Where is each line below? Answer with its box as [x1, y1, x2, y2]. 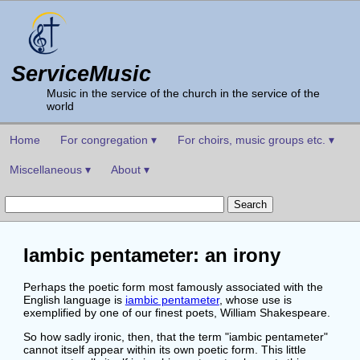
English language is [22, 292, 125, 306]
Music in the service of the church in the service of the [46, 87, 320, 100]
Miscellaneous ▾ [9, 162, 91, 176]
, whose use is [219, 292, 292, 306]
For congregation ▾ [60, 133, 157, 147]
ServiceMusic [11, 61, 152, 87]
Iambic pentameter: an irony [22, 244, 280, 267]
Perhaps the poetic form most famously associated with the [22, 280, 323, 293]
